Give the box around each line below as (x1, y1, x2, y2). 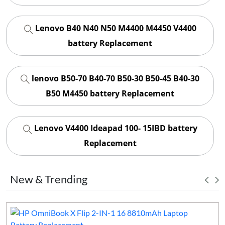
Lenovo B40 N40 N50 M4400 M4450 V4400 (33, 23, 196, 34)
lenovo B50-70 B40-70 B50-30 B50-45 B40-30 (30, 72, 199, 84)
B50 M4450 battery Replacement (46, 87, 174, 99)
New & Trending (10, 173, 87, 186)
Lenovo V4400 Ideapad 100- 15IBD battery (32, 123, 197, 134)
